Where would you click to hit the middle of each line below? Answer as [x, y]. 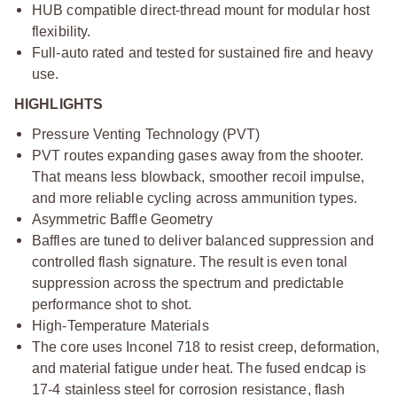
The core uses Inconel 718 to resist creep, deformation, [206, 346]
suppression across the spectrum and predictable [188, 283]
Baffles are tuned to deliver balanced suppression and [203, 240]
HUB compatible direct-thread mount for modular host [201, 10]
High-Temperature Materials [121, 325]
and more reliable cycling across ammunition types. [195, 198]
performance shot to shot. [112, 304]
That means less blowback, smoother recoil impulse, [198, 176]
